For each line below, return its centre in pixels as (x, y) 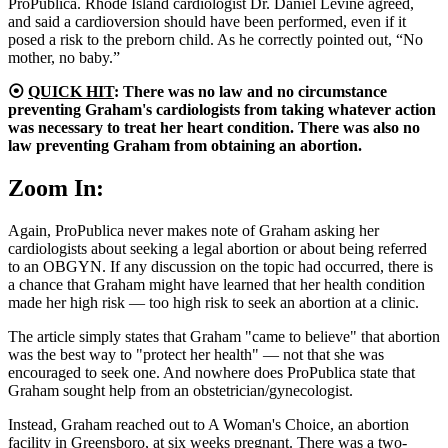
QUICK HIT (71, 91)
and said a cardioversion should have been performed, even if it (207, 21)
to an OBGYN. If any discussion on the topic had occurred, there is (220, 266)
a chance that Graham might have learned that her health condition (216, 284)
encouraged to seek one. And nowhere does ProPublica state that (211, 372)
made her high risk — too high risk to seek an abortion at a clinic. (213, 302)
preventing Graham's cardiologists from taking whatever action (222, 109)
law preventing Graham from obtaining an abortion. (185, 145)
